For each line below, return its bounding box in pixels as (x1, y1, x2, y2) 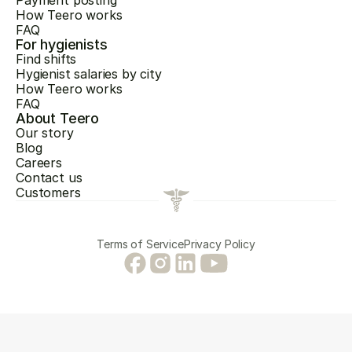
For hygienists (16, 36, 108, 53)
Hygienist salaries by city (16, 66, 162, 82)
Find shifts (16, 51, 77, 67)
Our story (16, 125, 74, 141)
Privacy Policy (183, 237, 255, 251)
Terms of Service (97, 237, 184, 251)
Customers (16, 185, 81, 200)
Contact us (16, 170, 82, 185)
